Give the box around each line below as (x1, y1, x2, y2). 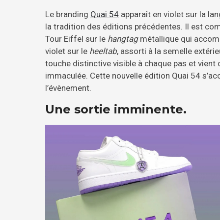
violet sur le (45, 46, 89, 56)
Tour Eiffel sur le (45, 33, 108, 44)
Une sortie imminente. (45, 102, 187, 116)
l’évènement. (45, 82, 93, 93)
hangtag (108, 33, 138, 44)
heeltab (89, 46, 117, 56)
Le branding (45, 9, 90, 19)
